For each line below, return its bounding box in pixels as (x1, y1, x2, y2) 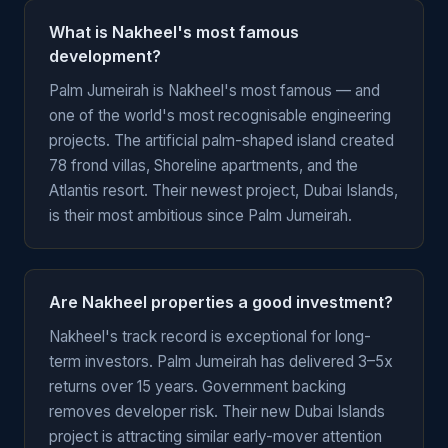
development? (49, 46, 161, 66)
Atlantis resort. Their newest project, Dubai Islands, (49, 181, 398, 200)
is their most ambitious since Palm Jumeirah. (49, 206, 352, 225)
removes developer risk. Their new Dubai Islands (49, 402, 385, 421)
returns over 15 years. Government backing (49, 377, 346, 396)
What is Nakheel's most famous (49, 22, 299, 42)
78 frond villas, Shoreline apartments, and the (49, 156, 358, 175)
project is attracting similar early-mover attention (49, 427, 382, 446)
